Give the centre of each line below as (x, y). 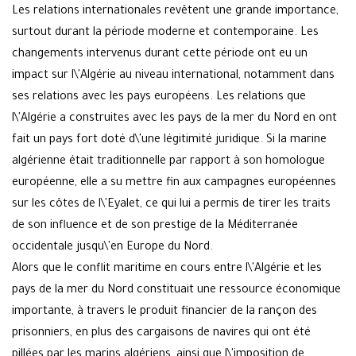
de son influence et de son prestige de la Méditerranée (155, 227)
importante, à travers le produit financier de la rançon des (164, 313)
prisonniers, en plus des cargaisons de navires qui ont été (161, 334)
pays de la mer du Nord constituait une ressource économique (176, 291)
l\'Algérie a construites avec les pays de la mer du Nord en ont (174, 120)
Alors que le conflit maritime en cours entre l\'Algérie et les (167, 270)
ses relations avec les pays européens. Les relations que (159, 98)
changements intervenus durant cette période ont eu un (160, 55)
